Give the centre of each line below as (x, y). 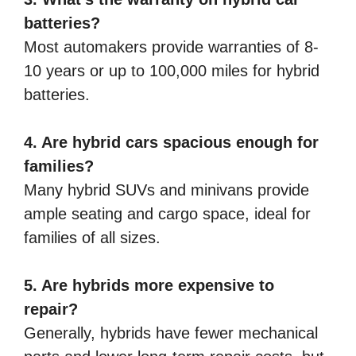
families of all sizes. (92, 238)
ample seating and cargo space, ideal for (167, 214)
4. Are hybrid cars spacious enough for (171, 143)
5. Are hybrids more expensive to (149, 286)
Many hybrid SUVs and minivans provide (166, 190)
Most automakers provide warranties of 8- (171, 47)
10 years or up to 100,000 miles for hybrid (172, 71)
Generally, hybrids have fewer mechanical (171, 333)
